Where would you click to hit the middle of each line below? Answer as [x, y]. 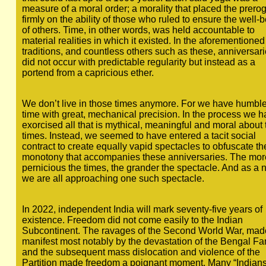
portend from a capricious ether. [88, 73]
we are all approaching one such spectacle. [113, 178]
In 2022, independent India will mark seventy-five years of [142, 209]
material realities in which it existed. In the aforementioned [143, 41]
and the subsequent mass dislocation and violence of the [141, 252]
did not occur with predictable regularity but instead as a [138, 62]
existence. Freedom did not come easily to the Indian [132, 220]
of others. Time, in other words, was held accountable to [138, 30]
